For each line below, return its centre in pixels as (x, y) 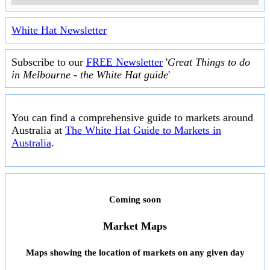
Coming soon (135, 200)
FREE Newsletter (124, 62)
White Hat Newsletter (59, 30)
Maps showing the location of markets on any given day (135, 253)
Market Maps (135, 226)
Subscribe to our (49, 62)
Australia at (38, 130)
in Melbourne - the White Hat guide (90, 75)
